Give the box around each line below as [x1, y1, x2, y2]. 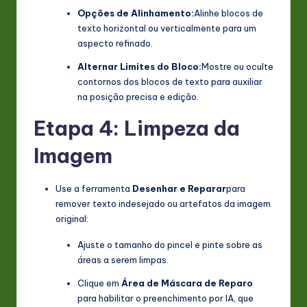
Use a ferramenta [56, 183, 132, 195]
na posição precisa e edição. [77, 91, 199, 103]
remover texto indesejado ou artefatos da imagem [56, 198, 271, 210]
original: [56, 213, 88, 225]
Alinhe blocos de [194, 8, 263, 19]
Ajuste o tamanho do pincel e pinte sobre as [77, 239, 262, 251]
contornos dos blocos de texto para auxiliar [77, 76, 262, 88]
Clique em [77, 278, 121, 289]
